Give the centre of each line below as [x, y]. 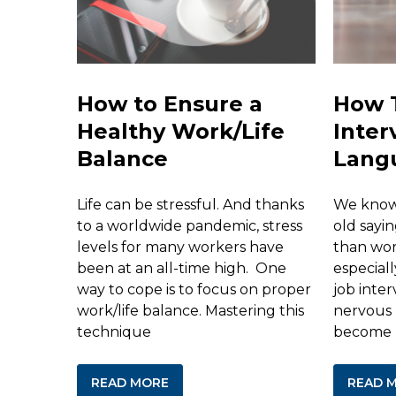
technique [114, 331]
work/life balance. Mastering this [190, 310]
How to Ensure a [170, 103]
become [362, 331]
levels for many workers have [180, 247]
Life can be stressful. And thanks [190, 204]
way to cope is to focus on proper [194, 289]
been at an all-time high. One [182, 268]
